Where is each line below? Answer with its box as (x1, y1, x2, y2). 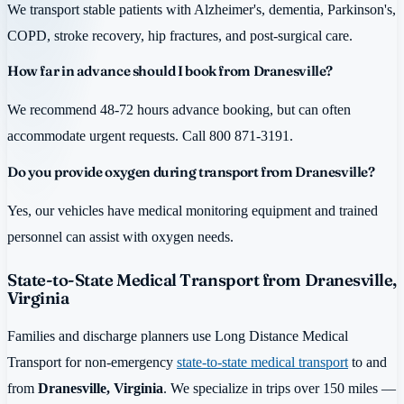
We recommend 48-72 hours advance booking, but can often (7, 101, 351, 119)
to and (348, 353, 387, 371)
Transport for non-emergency (7, 353, 177, 371)
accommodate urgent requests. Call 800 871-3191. (7, 127, 293, 145)
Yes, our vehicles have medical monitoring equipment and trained (7, 202, 378, 220)
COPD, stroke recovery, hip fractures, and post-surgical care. (7, 26, 353, 44)
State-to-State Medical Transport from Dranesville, (7, 270, 398, 291)
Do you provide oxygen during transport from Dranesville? (7, 162, 375, 180)
